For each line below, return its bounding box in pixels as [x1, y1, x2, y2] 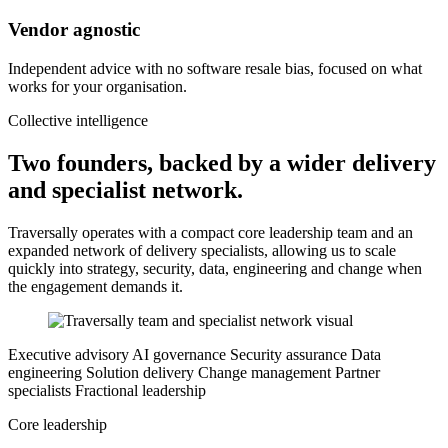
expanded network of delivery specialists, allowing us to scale [8, 241, 396, 259]
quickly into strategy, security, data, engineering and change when [8, 259, 422, 277]
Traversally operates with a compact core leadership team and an [8, 223, 413, 241]
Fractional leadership [75, 381, 206, 399]
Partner [335, 363, 380, 381]
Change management [198, 363, 331, 381]
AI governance [132, 345, 226, 363]
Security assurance [230, 345, 347, 363]
